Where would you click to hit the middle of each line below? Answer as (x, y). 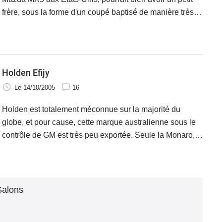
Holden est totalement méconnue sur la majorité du (91, 110)
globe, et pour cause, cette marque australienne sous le (99, 122)
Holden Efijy (26, 73)
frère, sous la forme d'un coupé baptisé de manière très (98, 12)
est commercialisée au (41, 161)
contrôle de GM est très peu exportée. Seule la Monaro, (98, 135)
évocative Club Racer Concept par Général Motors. (91, 25)
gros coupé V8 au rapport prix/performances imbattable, (99, 148)
